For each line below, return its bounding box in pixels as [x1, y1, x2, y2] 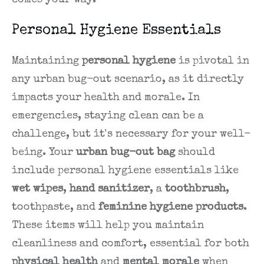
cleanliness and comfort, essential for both [12, 239, 249, 250]
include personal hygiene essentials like [12, 166, 239, 177]
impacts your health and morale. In [12, 93, 200, 104]
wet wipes [12, 184, 63, 195]
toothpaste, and [12, 202, 98, 213]
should [175, 147, 215, 159]
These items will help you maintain [12, 220, 204, 232]
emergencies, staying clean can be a [12, 111, 204, 122]
